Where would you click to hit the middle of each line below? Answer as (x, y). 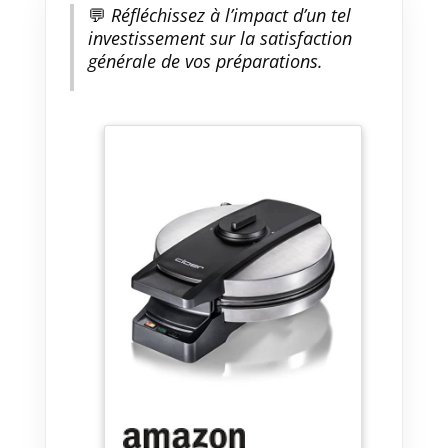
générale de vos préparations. (205, 60)
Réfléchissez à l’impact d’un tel (228, 14)
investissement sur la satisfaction (219, 37)
